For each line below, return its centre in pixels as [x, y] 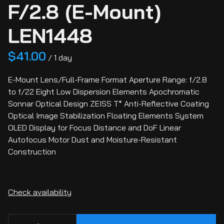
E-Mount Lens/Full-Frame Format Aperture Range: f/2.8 [107, 79]
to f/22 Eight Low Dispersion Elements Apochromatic [104, 91]
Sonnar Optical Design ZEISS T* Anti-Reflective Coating [108, 103]
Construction [32, 151]
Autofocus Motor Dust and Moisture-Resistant [92, 139]
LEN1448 [50, 35]
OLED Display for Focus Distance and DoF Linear [94, 127]
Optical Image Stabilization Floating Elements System [106, 115]
